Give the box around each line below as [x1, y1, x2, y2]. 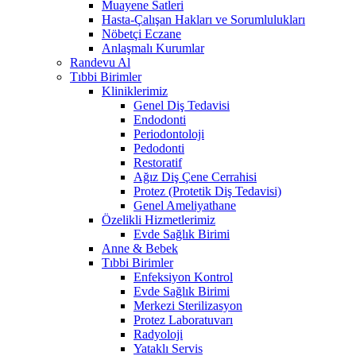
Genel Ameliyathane [133, 198, 236, 212]
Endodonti [133, 112, 186, 126]
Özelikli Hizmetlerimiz [102, 212, 215, 226]
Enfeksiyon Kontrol [133, 269, 233, 284]
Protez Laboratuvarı [133, 312, 233, 327]
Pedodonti [133, 141, 184, 155]
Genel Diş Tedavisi [133, 98, 230, 112]
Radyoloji [133, 327, 183, 341]
